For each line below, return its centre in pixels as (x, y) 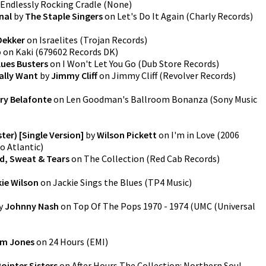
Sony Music (235, 99)
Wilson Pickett (127, 135)
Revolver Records (198, 75)
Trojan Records (114, 40)
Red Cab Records (183, 159)
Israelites (58, 40)
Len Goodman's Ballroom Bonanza (137, 99)
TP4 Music (168, 182)
